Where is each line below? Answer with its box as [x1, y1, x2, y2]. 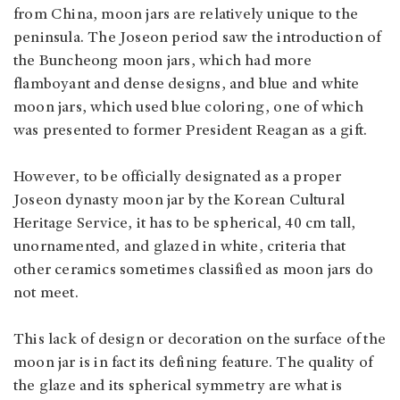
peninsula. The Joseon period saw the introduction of [13, 30, 381, 47]
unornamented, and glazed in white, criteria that [13, 239, 346, 256]
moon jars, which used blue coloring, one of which [13, 100, 363, 117]
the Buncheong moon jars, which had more [13, 54, 312, 71]
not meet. [13, 286, 82, 303]
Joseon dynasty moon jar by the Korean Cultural [13, 193, 346, 210]
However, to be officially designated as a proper [13, 170, 342, 187]
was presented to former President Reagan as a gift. [13, 123, 371, 140]
